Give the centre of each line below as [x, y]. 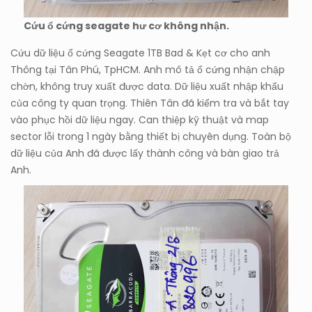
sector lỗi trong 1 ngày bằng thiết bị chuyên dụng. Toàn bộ [151, 137]
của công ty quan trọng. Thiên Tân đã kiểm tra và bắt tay [150, 103]
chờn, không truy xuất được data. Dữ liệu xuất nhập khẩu [147, 87]
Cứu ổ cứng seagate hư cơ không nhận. [126, 26]
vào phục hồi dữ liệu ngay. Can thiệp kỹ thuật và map [140, 120]
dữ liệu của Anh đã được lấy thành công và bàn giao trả [145, 154]
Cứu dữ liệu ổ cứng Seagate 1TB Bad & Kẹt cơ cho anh [140, 53]
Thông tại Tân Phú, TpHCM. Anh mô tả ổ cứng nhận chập [148, 70]
